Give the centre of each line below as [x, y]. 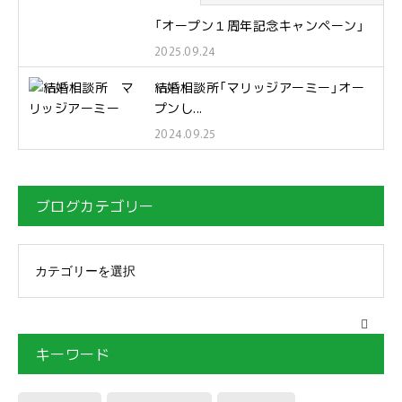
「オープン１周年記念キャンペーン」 [260, 25]
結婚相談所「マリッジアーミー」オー [260, 87]
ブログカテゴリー [95, 205]
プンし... [179, 108]
